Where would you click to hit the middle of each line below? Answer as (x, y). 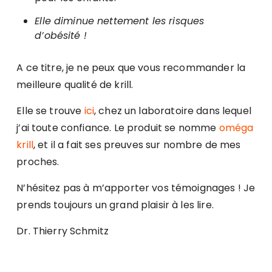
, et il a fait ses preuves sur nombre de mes (137, 145)
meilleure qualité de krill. (75, 85)
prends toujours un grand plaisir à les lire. (115, 205)
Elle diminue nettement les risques (120, 21)
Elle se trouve (50, 111)
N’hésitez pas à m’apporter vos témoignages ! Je (136, 188)
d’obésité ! (66, 36)
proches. (38, 162)
